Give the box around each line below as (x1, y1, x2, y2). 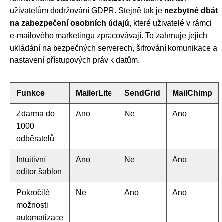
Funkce (16, 89, 45, 97)
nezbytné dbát (164, 6, 218, 15)
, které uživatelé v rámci (129, 19, 212, 27)
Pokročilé (16, 188, 50, 197)
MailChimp (172, 89, 212, 97)
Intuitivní (16, 155, 46, 164)
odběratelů (16, 134, 54, 143)
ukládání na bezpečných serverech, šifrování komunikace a (10, 44, 217, 52)
